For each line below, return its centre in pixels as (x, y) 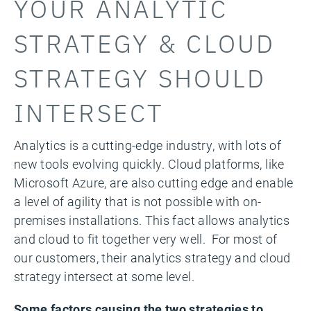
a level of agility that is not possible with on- (138, 201)
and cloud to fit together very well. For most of (146, 238)
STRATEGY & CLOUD (145, 42)
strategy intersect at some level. (104, 276)
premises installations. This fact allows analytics (152, 220)
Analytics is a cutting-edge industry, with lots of (148, 145)
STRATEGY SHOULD (140, 76)
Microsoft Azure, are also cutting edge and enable (154, 182)
